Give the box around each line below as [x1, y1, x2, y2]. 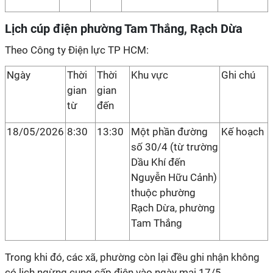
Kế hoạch [221, 126, 264, 138]
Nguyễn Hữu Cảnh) [131, 171, 217, 183]
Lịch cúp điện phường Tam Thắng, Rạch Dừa [5, 21, 243, 36]
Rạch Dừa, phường [131, 202, 215, 214]
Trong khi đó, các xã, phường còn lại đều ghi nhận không [5, 251, 260, 263]
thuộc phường [131, 186, 196, 199]
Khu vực [131, 69, 168, 81]
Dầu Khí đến [131, 156, 185, 168]
